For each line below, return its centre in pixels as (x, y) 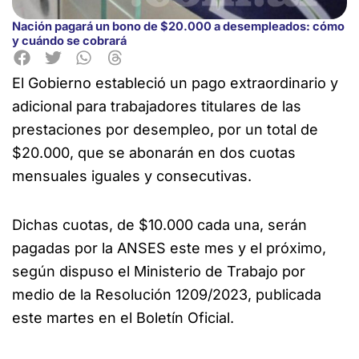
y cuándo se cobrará (69, 40)
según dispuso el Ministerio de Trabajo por (159, 271)
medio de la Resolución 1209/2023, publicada (167, 294)
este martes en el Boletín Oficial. (123, 317)
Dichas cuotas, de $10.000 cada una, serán (159, 224)
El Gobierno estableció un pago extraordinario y (175, 83)
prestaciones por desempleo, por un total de (165, 130)
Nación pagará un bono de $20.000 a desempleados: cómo (178, 26)
